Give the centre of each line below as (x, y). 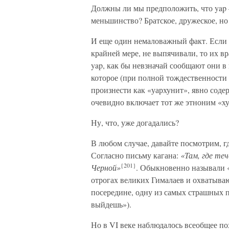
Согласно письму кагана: (136, 155)
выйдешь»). (111, 204)
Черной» (106, 167)
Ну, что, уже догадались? (135, 122)
